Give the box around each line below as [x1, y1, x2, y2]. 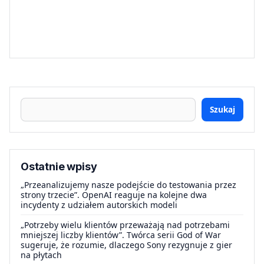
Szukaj [210, 103, 235, 115]
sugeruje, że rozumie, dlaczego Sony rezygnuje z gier [21, 239, 232, 250]
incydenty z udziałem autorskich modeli [21, 199, 177, 210]
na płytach [21, 249, 62, 260]
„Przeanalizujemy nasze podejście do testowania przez [21, 179, 236, 190]
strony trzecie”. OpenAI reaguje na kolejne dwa [21, 189, 207, 200]
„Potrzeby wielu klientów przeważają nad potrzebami [21, 219, 230, 230]
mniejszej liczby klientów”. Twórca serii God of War [21, 229, 221, 240]
